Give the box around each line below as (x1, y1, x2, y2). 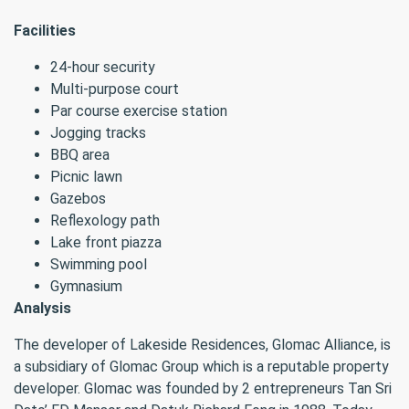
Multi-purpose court (50, 80, 179, 98)
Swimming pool (50, 256, 147, 273)
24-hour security (50, 58, 155, 76)
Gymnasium (50, 278, 122, 295)
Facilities (14, 22, 76, 39)
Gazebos (50, 190, 106, 207)
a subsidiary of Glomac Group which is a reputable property (14, 358, 389, 375)
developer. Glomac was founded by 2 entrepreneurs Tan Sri (14, 380, 392, 397)
